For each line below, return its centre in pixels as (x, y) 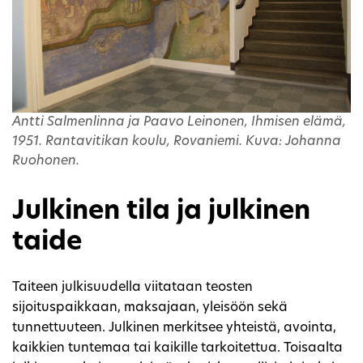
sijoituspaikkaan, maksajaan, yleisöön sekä (150, 307)
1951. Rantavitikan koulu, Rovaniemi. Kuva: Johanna (177, 141)
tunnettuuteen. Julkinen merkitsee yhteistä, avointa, (174, 328)
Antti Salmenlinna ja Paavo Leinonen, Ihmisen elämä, (179, 122)
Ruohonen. (46, 161)
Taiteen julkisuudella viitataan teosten (132, 287)
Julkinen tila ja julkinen (161, 212)
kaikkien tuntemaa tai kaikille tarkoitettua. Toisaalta (177, 348)
